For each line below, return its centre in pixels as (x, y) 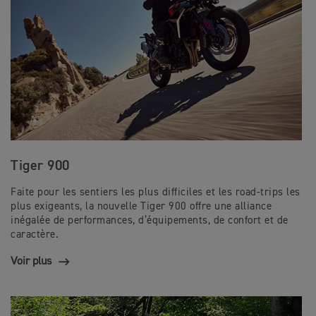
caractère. (35, 235)
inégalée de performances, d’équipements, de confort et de (150, 221)
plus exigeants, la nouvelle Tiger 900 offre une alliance (141, 207)
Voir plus (31, 262)
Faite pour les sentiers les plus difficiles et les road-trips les (156, 193)
